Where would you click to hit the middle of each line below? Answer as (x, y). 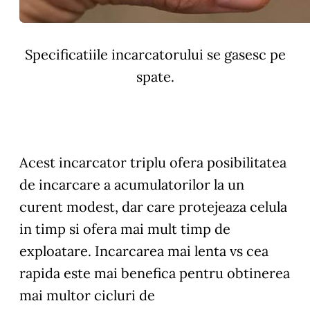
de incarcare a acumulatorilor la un (132, 184)
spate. (155, 76)
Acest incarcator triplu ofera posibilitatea (153, 162)
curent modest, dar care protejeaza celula (153, 206)
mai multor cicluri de (87, 295)
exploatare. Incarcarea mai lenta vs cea (144, 250)
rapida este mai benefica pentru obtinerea (155, 273)
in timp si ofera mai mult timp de (125, 228)
